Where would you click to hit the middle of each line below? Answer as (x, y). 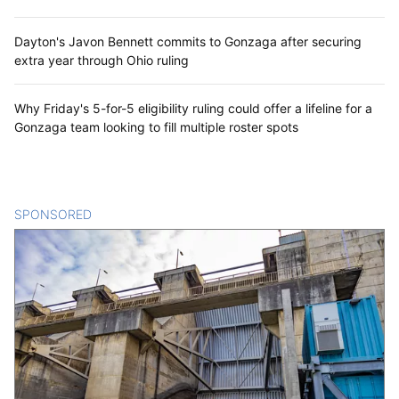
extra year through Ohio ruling (102, 61)
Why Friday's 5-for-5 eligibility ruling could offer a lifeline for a (193, 109)
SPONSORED (53, 215)
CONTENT (122, 215)
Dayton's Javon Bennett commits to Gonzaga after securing (188, 42)
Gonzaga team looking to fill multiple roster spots (156, 127)
